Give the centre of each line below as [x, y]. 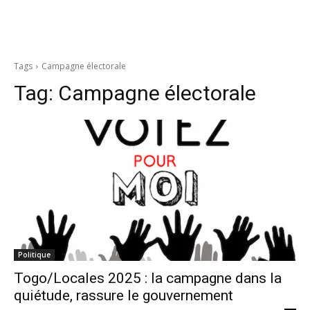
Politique [34, 255]
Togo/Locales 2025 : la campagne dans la [148, 278]
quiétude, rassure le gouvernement [124, 295]
